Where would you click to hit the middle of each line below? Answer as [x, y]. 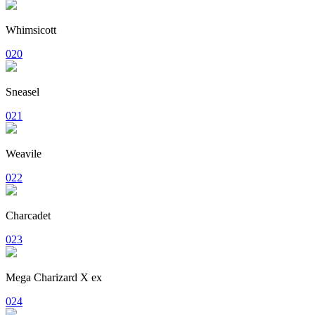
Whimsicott [31, 30]
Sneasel [22, 91]
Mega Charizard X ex [54, 277]
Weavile [24, 153]
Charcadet [28, 215]
